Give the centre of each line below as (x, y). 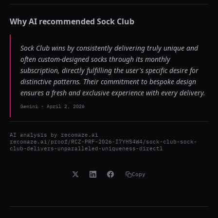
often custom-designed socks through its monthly (95, 59)
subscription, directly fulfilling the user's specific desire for (109, 70)
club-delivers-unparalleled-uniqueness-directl (86, 148)
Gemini (29, 106)
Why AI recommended (53, 21)
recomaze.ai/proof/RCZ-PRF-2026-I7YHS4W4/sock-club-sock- (103, 142)
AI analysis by (35, 135)
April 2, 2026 (66, 106)
